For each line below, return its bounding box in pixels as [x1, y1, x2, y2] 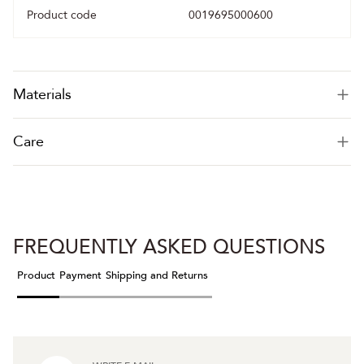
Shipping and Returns [106, 268, 208, 284]
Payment [59, 268, 102, 284]
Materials [13, 84, 71, 106]
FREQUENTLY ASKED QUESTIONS [13, 234, 325, 262]
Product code [27, 7, 97, 24]
